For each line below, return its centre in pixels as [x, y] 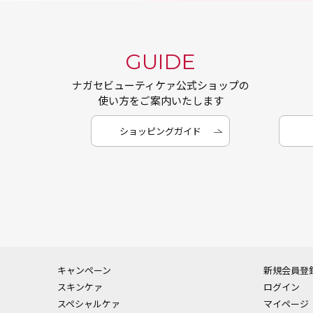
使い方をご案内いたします [160, 100]
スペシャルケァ [89, 304]
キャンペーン [84, 270]
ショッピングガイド [160, 131]
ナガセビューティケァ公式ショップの [160, 85]
